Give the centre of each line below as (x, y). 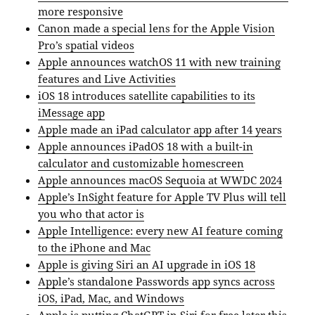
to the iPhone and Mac (95, 247)
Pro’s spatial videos (86, 45)
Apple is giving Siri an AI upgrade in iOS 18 (147, 264)
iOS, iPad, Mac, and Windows (111, 298)
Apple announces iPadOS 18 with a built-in (146, 146)
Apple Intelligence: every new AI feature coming (161, 230)
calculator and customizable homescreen (141, 163)
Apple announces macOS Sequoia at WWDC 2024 (160, 180)
